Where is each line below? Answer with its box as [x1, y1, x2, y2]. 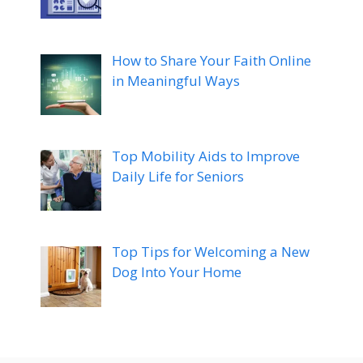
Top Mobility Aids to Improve [111, 147, 300, 166]
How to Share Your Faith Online [111, 50, 311, 70]
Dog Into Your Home [111, 263, 241, 282]
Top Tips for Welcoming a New [111, 242, 310, 262]
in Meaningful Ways [111, 70, 240, 90]
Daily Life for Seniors [111, 167, 244, 186]
